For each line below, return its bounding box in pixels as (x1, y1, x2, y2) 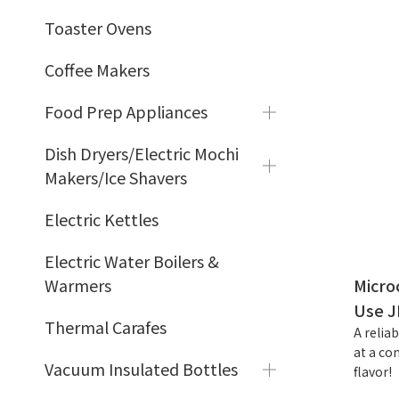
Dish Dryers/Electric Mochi (45, 142, 239, 165)
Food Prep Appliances (45, 100, 208, 123)
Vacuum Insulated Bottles (45, 357, 238, 380)
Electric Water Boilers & (45, 249, 219, 273)
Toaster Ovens (45, 16, 151, 39)
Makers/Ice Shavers (45, 166, 187, 189)
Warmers (45, 273, 111, 297)
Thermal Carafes (45, 315, 167, 338)
